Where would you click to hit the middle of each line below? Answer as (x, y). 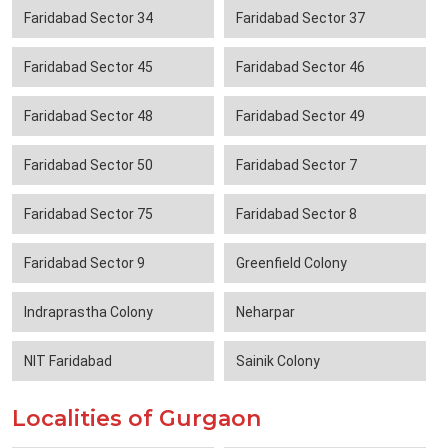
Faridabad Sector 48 (88, 116)
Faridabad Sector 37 (300, 18)
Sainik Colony (278, 361)
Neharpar (265, 312)
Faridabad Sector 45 (88, 67)
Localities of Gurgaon (136, 419)
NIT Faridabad (68, 361)
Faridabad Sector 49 (300, 116)
